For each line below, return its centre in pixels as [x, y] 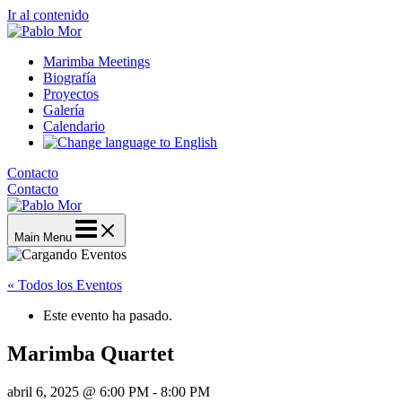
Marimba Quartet [91, 353]
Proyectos [71, 94]
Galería [64, 110]
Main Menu [43, 237]
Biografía [70, 78]
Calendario [74, 126]
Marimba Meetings [96, 61]
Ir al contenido [48, 15]
